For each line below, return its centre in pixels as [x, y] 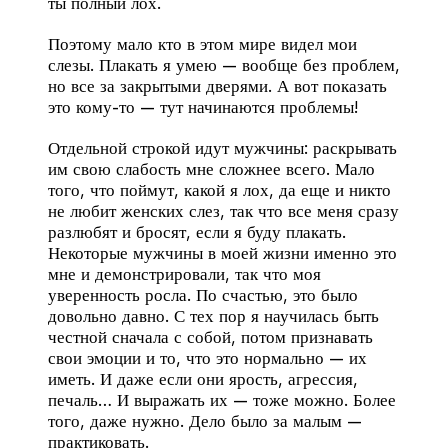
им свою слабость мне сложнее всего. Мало [211, 168]
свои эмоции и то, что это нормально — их [207, 357]
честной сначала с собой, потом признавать [210, 336]
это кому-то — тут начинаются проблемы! [203, 106]
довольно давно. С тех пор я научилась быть [213, 315]
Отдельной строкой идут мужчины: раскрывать [222, 147]
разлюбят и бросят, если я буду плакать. [197, 231]
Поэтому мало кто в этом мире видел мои [202, 43]
